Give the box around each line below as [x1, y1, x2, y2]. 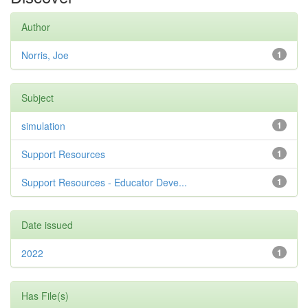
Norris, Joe [21, 48, 69, 62]
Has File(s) [21, 289, 69, 302]
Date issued [21, 218, 73, 232]
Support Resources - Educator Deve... [21, 175, 187, 189]
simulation [21, 119, 65, 133]
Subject [21, 91, 54, 104]
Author [21, 20, 50, 34]
